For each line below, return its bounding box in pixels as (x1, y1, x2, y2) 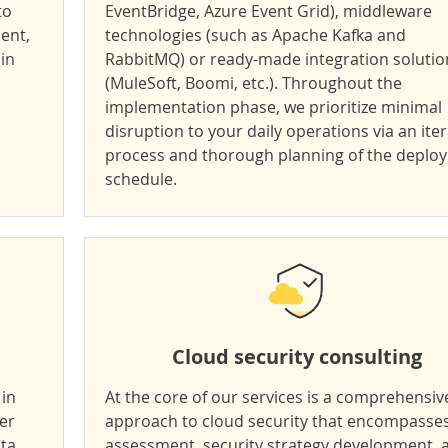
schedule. (105, 168, 177, 190)
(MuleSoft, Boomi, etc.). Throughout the (105, 72, 402, 94)
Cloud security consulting (171, 343, 422, 370)
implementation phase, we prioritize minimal (105, 96, 442, 118)
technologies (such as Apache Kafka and (105, 24, 406, 46)
